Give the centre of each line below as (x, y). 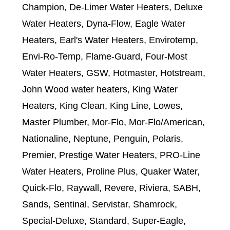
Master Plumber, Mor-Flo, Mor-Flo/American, (113, 122)
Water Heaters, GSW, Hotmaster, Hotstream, (113, 73)
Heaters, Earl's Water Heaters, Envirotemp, (110, 40)
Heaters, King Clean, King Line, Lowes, (102, 106)
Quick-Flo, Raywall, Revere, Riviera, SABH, (111, 188)
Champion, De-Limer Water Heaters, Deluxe (112, 7)
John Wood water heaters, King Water (100, 89)
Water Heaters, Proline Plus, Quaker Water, (111, 171)
